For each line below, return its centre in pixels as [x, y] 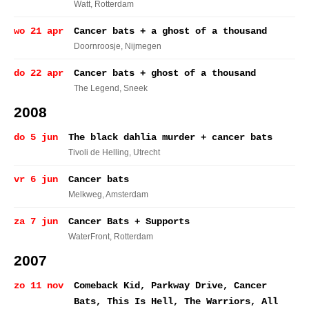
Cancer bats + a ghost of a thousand [170, 31]
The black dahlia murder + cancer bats [170, 137]
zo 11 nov [39, 286]
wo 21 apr [39, 31]
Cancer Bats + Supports [129, 221]
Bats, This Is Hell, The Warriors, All [176, 301]
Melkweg [85, 195]
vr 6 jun [36, 179]
